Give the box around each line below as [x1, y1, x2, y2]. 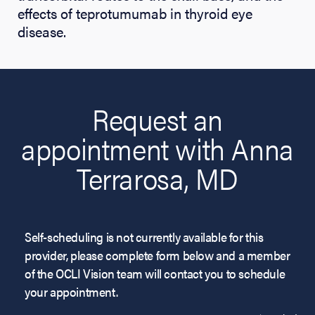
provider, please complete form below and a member [25, 245, 290, 264]
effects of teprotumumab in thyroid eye [18, 2, 252, 23]
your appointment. [25, 282, 118, 300]
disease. [18, 20, 66, 41]
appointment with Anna [21, 127, 294, 169]
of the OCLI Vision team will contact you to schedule [25, 264, 285, 282]
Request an [91, 97, 223, 139]
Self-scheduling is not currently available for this [25, 227, 264, 245]
